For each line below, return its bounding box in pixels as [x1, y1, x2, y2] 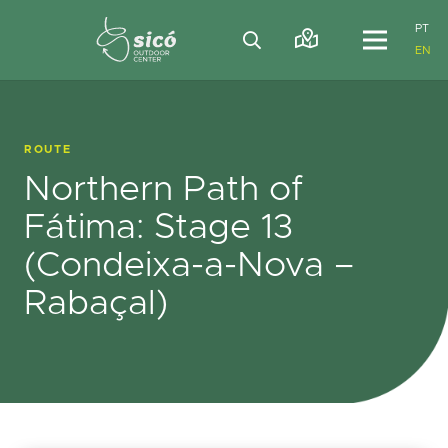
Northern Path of [24, 172, 303, 207]
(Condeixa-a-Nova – [24, 248, 354, 283]
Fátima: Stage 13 [24, 210, 293, 245]
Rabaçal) [24, 286, 168, 321]
